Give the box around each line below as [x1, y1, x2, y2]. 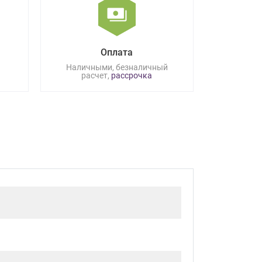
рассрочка [109, 71, 153, 81]
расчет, [81, 71, 110, 81]
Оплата [101, 47, 133, 58]
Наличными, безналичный [65, 63, 168, 73]
